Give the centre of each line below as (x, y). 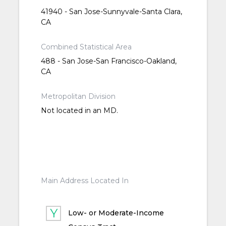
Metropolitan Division (78, 97)
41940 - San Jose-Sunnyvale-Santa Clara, (111, 12)
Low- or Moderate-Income (116, 213)
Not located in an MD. (79, 111)
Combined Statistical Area (86, 47)
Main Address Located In (84, 181)
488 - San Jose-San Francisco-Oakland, (108, 61)
